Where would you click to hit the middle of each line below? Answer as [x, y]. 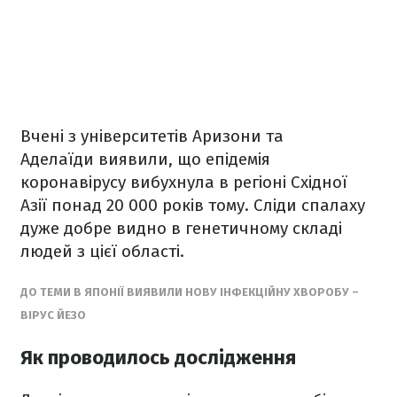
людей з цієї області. [102, 251]
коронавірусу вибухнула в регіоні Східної [184, 182]
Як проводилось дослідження [158, 358]
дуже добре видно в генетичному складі [181, 228]
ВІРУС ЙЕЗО [53, 315]
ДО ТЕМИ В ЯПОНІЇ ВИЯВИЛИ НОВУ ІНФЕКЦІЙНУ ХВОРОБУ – [190, 292]
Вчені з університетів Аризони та [152, 136]
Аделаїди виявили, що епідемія [145, 159]
